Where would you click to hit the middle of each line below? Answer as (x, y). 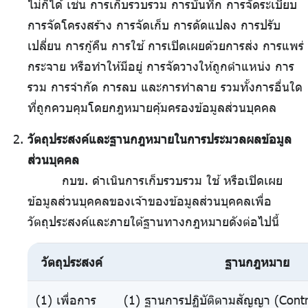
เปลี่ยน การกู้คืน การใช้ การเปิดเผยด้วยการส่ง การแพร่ (166, 46)
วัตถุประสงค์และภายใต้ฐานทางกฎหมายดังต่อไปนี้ (153, 222)
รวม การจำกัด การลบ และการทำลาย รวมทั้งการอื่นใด (165, 87)
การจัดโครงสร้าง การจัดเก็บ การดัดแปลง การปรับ (154, 25)
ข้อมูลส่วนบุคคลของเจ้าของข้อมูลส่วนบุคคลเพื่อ (150, 201)
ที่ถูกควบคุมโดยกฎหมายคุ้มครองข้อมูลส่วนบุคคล (152, 108)
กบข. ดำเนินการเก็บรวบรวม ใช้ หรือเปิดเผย (172, 180)
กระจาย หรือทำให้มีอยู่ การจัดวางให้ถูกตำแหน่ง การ (161, 66)
